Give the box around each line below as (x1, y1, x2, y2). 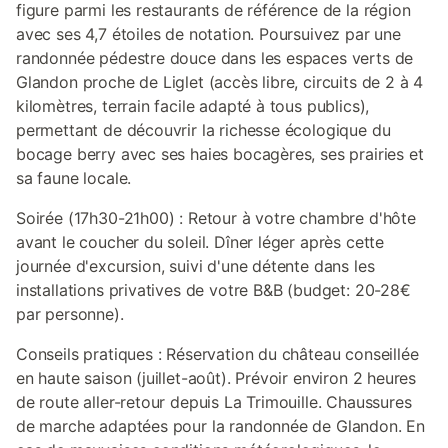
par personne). (16, 304, 124, 324)
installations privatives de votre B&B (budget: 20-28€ (16, 280, 411, 300)
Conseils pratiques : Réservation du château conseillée (16, 344, 419, 364)
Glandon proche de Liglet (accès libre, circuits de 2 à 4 (16, 72, 424, 92)
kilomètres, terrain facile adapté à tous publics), (16, 96, 370, 116)
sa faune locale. (16, 168, 132, 188)
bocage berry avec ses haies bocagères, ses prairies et (16, 144, 424, 164)
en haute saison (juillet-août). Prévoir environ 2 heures (16, 368, 417, 388)
